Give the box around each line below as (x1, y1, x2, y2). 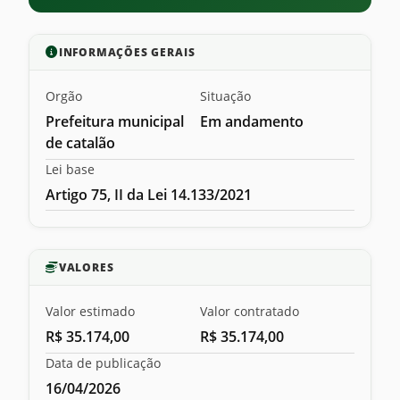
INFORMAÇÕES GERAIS (58, 46, 196, 59)
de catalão (46, 133, 115, 153)
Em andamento (200, 112, 304, 131)
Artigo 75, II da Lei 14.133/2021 (46, 184, 252, 204)
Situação (200, 87, 251, 104)
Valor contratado (200, 303, 299, 321)
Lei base (46, 160, 95, 178)
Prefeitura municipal (46, 112, 184, 131)
